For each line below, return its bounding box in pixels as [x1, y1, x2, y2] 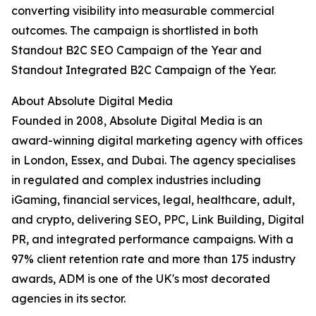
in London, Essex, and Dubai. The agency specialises [11, 153, 296, 168]
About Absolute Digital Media [11, 94, 173, 109]
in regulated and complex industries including [11, 173, 261, 188]
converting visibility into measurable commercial [11, 4, 274, 18]
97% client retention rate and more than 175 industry [11, 252, 296, 267]
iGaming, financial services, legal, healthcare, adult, [11, 193, 295, 207]
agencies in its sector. [11, 291, 126, 306]
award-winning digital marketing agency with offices [11, 133, 303, 148]
